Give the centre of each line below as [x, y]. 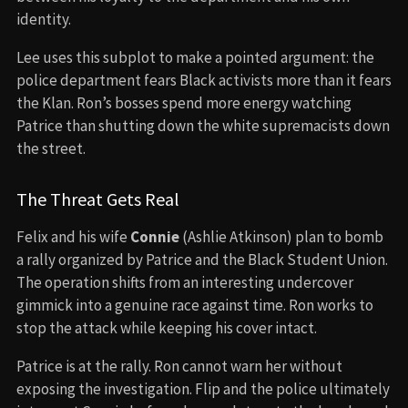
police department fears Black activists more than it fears [204, 80]
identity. [44, 19]
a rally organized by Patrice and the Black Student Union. [202, 259]
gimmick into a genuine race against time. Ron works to [195, 305]
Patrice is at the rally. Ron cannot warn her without [179, 366]
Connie [155, 236]
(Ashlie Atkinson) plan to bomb [281, 236]
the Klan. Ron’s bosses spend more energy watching [184, 102]
